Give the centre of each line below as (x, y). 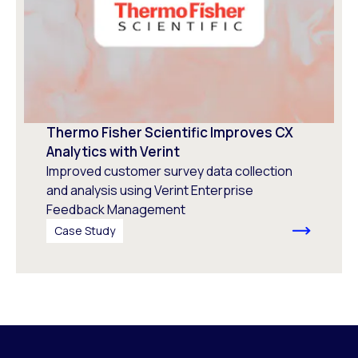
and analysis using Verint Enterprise (150, 190)
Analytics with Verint (113, 151)
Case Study (85, 230)
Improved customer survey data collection (169, 171)
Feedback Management (116, 209)
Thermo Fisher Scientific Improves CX (170, 132)
